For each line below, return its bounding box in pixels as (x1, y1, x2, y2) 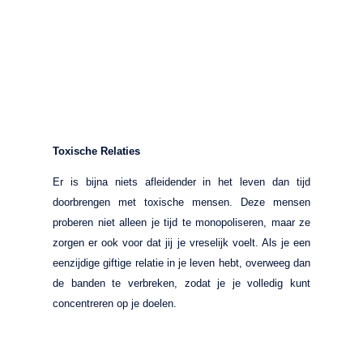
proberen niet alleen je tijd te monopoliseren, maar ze (53, 216, 310, 228)
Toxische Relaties (53, 144, 140, 157)
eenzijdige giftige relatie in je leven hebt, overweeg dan (53, 256, 310, 269)
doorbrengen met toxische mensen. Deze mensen (53, 195, 310, 208)
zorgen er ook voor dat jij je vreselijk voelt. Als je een (53, 236, 310, 249)
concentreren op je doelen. (53, 297, 177, 310)
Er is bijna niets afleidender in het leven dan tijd (53, 175, 310, 188)
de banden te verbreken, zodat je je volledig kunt (53, 276, 310, 289)
